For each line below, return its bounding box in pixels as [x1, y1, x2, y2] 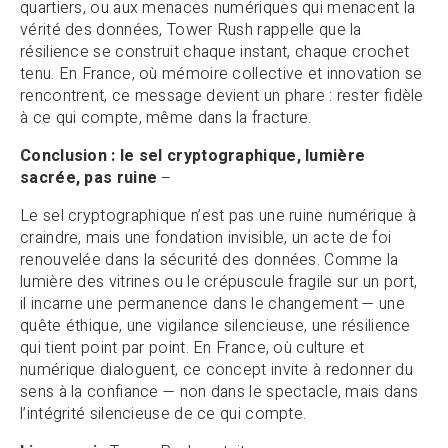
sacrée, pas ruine [20, 166, 158, 191]
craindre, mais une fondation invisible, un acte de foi [20, 226, 392, 251]
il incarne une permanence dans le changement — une [20, 292, 405, 317]
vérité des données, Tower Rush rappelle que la [20, 18, 362, 43]
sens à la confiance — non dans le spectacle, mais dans [20, 380, 419, 405]
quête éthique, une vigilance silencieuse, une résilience [20, 314, 411, 339]
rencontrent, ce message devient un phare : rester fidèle [20, 84, 424, 109]
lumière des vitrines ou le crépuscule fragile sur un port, [20, 270, 418, 295]
